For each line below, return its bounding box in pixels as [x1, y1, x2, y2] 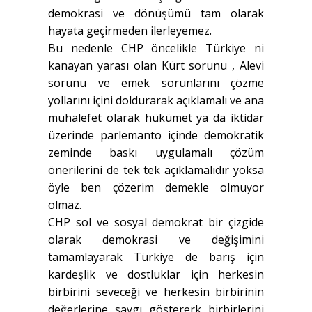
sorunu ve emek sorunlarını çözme [48, 75, 264, 91]
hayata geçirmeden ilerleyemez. [48, 23, 212, 39]
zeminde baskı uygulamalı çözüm [48, 145, 264, 161]
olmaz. [48, 197, 81, 213]
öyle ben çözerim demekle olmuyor [48, 180, 264, 196]
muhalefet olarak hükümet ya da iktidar [48, 110, 264, 126]
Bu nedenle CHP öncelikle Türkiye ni [48, 40, 264, 56]
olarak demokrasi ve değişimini [48, 232, 264, 248]
